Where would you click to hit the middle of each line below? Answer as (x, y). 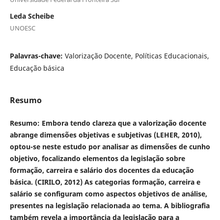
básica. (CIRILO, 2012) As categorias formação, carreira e (105, 182)
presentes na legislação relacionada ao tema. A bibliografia (110, 205)
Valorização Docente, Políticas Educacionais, (137, 55)
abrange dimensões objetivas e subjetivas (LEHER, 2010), (106, 135)
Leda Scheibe (32, 16)
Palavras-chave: (37, 55)
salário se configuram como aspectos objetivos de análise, (108, 193)
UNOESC (22, 28)
